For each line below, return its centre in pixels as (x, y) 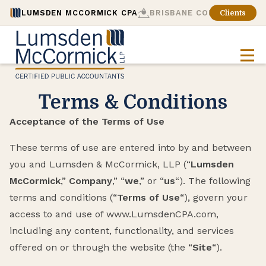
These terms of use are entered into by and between (130, 148)
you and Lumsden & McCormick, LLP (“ (100, 164)
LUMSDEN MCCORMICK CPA (80, 13)
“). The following (213, 181)
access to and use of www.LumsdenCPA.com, (114, 214)
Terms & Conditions (133, 102)
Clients (233, 13)
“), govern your (214, 197)
